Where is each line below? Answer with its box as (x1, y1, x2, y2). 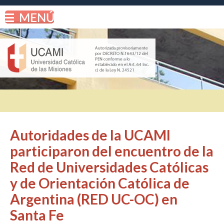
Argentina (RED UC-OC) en (10, 190, 177, 207)
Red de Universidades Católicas (10, 158, 208, 175)
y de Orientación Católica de (10, 174, 189, 191)
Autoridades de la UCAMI (10, 126, 170, 143)
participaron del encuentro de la (10, 142, 213, 159)
